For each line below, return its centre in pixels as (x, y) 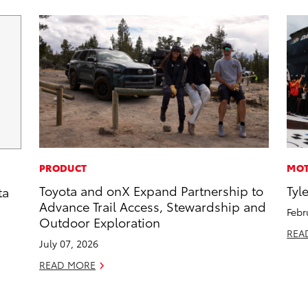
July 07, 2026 (69, 244)
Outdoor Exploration (100, 222)
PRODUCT (63, 168)
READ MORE (68, 265)
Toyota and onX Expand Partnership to (152, 190)
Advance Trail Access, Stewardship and (153, 206)
